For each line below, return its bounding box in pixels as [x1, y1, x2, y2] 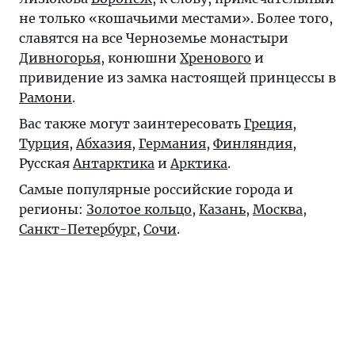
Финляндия [213, 135, 292, 151]
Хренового [180, 49, 251, 66]
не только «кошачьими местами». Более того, [19, 10, 333, 26]
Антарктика [73, 155, 155, 171]
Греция [244, 115, 292, 132]
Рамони [19, 89, 72, 105]
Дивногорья [19, 49, 101, 66]
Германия [139, 135, 206, 151]
